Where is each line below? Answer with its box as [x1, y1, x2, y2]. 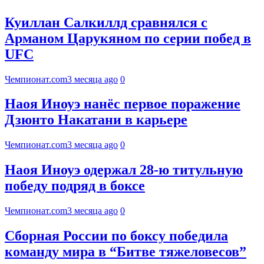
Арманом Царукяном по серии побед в [5, 30, 251, 46]
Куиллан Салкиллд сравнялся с [5, 14, 207, 30]
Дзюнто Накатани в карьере [5, 112, 187, 128]
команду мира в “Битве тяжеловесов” [5, 244, 246, 260]
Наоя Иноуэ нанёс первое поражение [5, 96, 240, 112]
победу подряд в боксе [5, 178, 145, 194]
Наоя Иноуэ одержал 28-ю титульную [5, 162, 243, 178]
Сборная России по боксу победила [5, 228, 228, 244]
